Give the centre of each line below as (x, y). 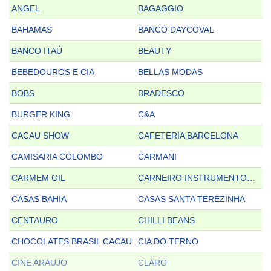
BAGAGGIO (161, 9)
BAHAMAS (32, 30)
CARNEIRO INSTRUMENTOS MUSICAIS (251, 178)
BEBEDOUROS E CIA (53, 72)
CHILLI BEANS (166, 220)
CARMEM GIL (38, 178)
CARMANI (157, 157)
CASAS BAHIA (39, 199)
